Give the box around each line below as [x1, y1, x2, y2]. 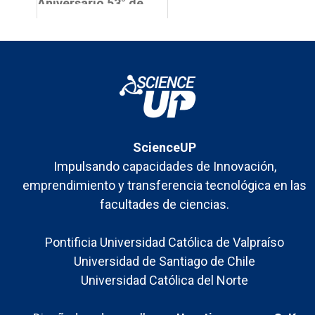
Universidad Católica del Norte [81, 273, 248, 288]
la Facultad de [37, 10, 120, 25]
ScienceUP [133, 140, 196, 155]
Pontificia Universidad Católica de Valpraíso [45, 235, 284, 250]
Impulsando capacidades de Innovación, [53, 159, 276, 174]
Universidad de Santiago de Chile [74, 254, 255, 269]
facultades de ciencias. [100, 197, 229, 212]
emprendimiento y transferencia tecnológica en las [22, 178, 307, 193]
